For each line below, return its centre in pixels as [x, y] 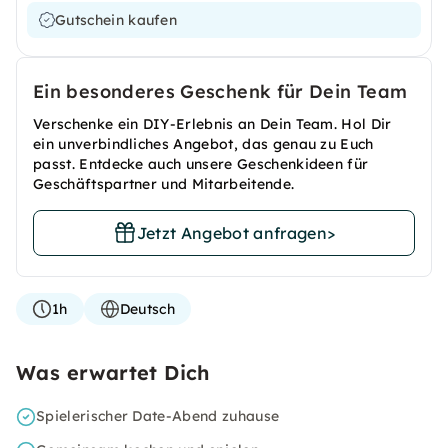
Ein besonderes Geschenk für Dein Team [220, 91]
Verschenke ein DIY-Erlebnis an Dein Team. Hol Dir [212, 124]
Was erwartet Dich [113, 372]
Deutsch [147, 309]
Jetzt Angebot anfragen [231, 233]
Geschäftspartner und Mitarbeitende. [164, 184]
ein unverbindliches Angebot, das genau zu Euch [203, 144]
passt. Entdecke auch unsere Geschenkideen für [201, 164]
